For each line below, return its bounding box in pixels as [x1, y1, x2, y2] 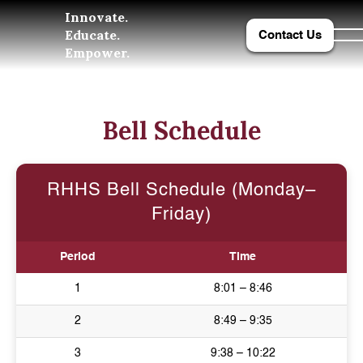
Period [59, 251, 96, 263]
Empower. [65, 45, 130, 61]
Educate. [65, 27, 120, 43]
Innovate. [65, 9, 128, 25]
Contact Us [258, 28, 322, 41]
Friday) [152, 206, 211, 224]
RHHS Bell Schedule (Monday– [47, 181, 316, 199]
